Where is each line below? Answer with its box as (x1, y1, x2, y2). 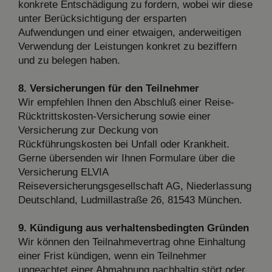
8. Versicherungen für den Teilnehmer (18, 82, 199, 94)
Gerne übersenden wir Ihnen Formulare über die (18, 152, 235, 164)
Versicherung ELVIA (18, 166, 108, 178)
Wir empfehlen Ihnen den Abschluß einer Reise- (18, 96, 234, 108)
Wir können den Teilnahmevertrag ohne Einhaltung (18, 236, 245, 248)
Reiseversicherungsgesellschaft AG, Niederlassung (18, 180, 251, 192)
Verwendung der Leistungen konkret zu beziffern (18, 40, 237, 52)
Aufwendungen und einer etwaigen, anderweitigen (18, 26, 241, 38)
